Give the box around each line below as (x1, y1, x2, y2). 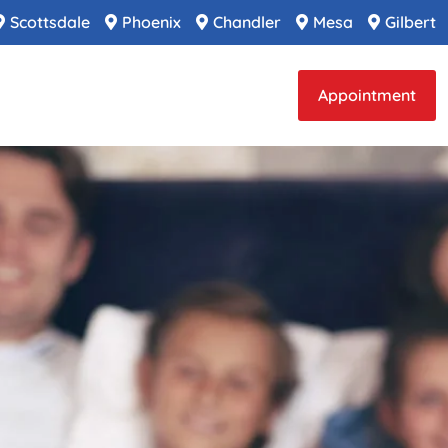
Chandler (213, 12, 281, 32)
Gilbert (385, 12, 436, 32)
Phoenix (122, 12, 181, 32)
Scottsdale (10, 12, 90, 32)
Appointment (318, 84, 416, 105)
